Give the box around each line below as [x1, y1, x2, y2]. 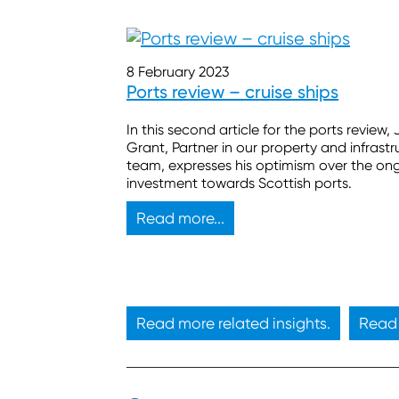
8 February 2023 [126, 63, 229, 81]
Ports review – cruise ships [126, 81, 338, 103]
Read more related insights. [136, 314, 330, 333]
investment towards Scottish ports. [126, 175, 355, 192]
